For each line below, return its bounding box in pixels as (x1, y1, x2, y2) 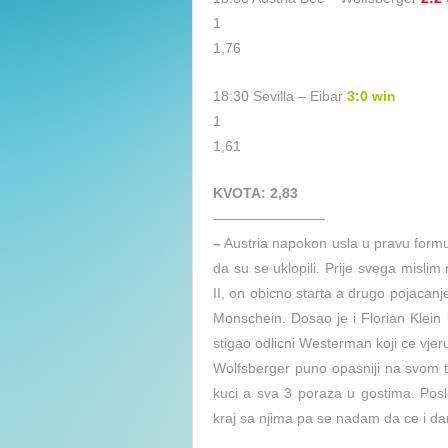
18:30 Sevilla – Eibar (213, 87, 347, 104)
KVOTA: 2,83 (213, 184, 298, 201)
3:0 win (347, 87, 396, 104)
